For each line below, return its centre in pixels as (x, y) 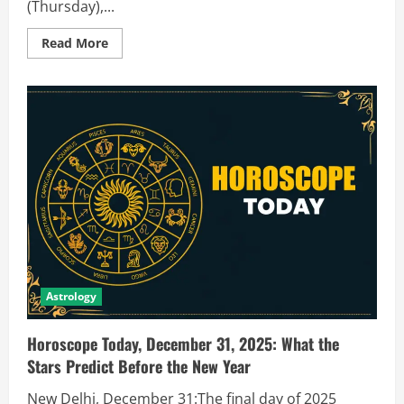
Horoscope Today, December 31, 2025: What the (183, 343)
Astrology (71, 296)
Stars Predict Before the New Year (139, 366)
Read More (75, 43)
